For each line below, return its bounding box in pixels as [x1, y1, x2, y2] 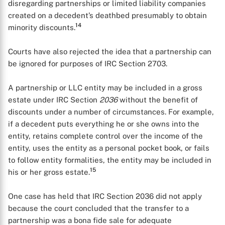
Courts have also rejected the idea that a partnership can [8, 47, 211, 56]
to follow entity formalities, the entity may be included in [8, 156, 211, 164]
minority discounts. [8, 23, 75, 32]
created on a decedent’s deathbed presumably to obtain [8, 11, 207, 20]
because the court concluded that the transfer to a [8, 204, 189, 212]
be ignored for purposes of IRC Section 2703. [8, 59, 167, 68]
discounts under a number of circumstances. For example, [8, 107, 214, 116]
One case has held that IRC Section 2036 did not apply [8, 192, 202, 200]
